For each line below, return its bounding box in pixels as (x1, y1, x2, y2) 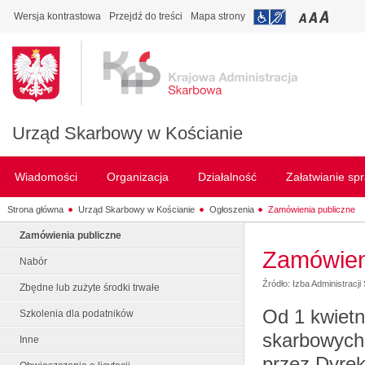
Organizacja (107, 170, 169, 183)
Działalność (198, 170, 257, 183)
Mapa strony (191, 11, 245, 22)
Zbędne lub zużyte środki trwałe (20, 282, 160, 293)
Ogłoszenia (209, 204, 254, 214)
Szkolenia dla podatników (20, 308, 134, 319)
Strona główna (7, 204, 64, 214)
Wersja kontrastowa (14, 11, 101, 22)
